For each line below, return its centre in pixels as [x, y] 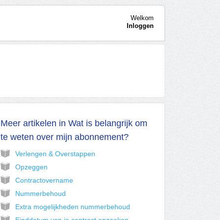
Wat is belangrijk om [108, 124]
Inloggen [140, 26]
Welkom [142, 18]
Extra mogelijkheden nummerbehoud [72, 207]
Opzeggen [31, 167]
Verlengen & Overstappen [55, 154]
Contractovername [44, 180]
